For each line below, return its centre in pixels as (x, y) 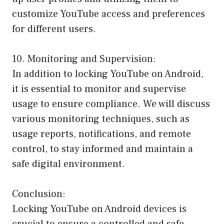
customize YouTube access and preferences (108, 14)
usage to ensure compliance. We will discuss (111, 104)
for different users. (54, 29)
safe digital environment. (68, 164)
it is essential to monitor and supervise (99, 89)
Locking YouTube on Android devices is (99, 209)
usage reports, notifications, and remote (101, 134)
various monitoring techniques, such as (101, 119)
